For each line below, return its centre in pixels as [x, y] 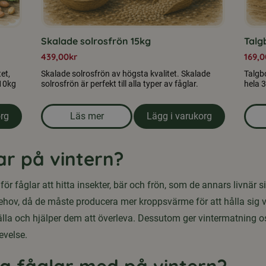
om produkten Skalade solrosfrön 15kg [167, 123]
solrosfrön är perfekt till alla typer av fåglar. [120, 84]
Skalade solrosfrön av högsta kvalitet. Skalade [126, 74]
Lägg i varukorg [179, 116]
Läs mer [87, 116]
